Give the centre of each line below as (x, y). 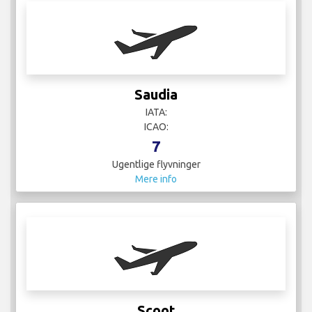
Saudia (156, 94)
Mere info (156, 179)
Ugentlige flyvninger (156, 164)
